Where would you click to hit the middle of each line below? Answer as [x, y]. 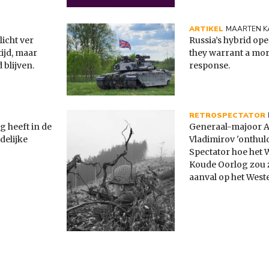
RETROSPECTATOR [227, 116]
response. [210, 66]
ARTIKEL [206, 29]
